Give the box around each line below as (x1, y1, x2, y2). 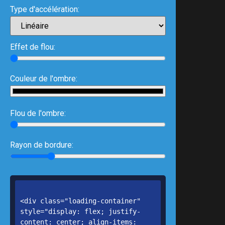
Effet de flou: (10, 42, 55, 52)
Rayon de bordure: (10, 140, 73, 150)
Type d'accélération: (10, 5, 79, 14)
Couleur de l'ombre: (10, 74, 77, 83)
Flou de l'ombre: (10, 108, 66, 118)
